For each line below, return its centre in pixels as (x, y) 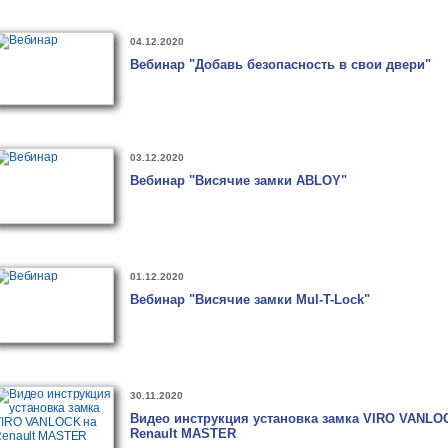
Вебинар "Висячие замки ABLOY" (238, 180)
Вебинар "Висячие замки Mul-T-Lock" (250, 299)
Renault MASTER (183, 433)
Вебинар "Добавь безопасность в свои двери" (280, 64)
